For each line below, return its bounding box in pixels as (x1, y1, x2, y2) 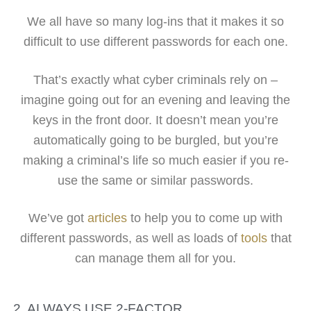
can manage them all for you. (75, 251, 236, 266)
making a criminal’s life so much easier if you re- (22, 153, 289, 167)
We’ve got (28, 211, 87, 226)
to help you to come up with (127, 211, 283, 226)
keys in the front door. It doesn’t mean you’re (33, 112, 278, 127)
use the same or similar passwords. (58, 173, 253, 187)
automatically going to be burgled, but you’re (33, 133, 278, 147)
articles (87, 211, 127, 226)
